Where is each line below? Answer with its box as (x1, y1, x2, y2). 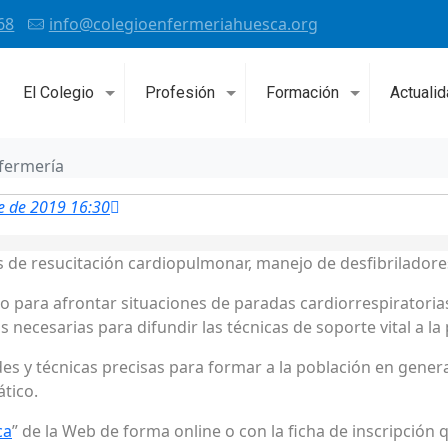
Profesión (145, 83, 215, 102)
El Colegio (23, 83, 94, 102)
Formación (266, 83, 339, 102)
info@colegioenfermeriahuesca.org (48, 13, 318, 35)
